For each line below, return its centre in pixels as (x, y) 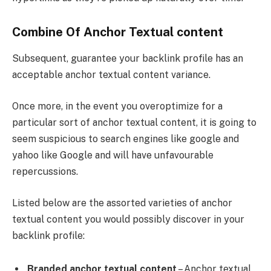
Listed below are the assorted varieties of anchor (122, 203)
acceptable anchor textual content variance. (111, 75)
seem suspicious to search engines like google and (126, 139)
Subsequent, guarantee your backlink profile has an (128, 59)
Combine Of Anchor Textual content (118, 32)
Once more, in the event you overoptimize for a (117, 106)
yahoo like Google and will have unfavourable (113, 155)
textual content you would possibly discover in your (128, 219)
